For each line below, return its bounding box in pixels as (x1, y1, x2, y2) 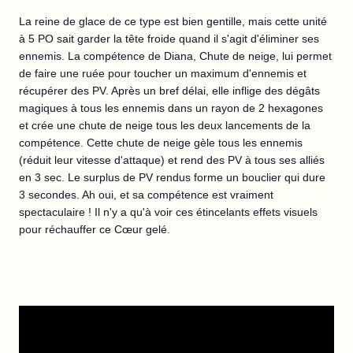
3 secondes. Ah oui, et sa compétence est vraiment (19, 188, 273, 201)
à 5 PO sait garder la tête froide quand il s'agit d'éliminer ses (19, 32, 319, 45)
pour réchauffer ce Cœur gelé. (19, 223, 173, 236)
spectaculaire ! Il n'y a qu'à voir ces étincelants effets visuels (19, 206, 318, 218)
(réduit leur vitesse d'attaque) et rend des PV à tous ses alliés (19, 154, 325, 166)
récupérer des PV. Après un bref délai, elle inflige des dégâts (19, 84, 320, 97)
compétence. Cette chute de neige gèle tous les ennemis (19, 136, 303, 149)
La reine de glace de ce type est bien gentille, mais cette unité (19, 15, 327, 28)
